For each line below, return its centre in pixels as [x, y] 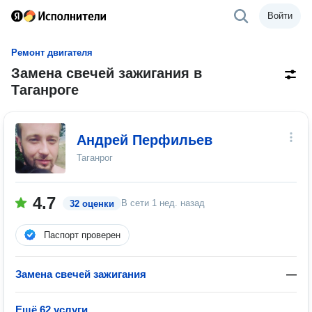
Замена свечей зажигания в [107, 73]
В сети [136, 203]
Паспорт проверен [82, 235]
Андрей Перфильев [145, 140]
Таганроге [45, 90]
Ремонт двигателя [52, 53]
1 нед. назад [178, 203]
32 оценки [92, 204]
